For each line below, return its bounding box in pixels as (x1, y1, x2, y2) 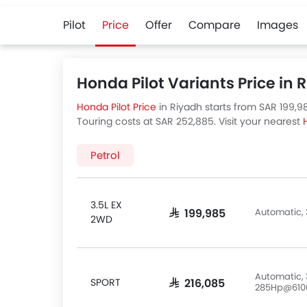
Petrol (90, 148, 120, 162)
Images (257, 17, 298, 33)
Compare (188, 17, 241, 33)
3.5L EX (90, 198, 122, 212)
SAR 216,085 (169, 277, 225, 288)
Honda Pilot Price (77, 100, 156, 114)
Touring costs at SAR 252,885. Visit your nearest (77, 114, 303, 128)
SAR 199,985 (169, 207, 225, 218)
